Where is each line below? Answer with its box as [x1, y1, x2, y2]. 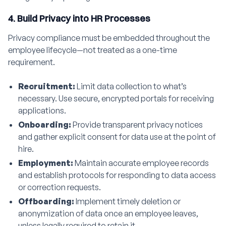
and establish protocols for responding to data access [18, 170, 216, 180]
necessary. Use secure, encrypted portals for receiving [18, 93, 214, 103]
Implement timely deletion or [76, 196, 181, 206]
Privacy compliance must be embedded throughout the [8, 33, 210, 43]
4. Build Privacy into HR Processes [8, 13, 150, 24]
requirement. [8, 57, 55, 67]
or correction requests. [18, 182, 101, 192]
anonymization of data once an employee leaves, [18, 208, 198, 218]
